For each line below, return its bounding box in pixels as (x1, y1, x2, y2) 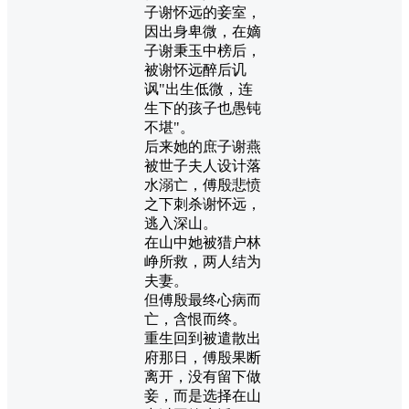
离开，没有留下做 (144, 368, 261, 384)
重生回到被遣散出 (144, 330, 261, 346)
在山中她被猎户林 (144, 234, 261, 250)
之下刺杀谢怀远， (144, 195, 261, 212)
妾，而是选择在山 (144, 387, 261, 404)
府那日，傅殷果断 (144, 349, 261, 365)
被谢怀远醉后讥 (144, 61, 246, 78)
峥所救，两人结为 (144, 253, 261, 269)
